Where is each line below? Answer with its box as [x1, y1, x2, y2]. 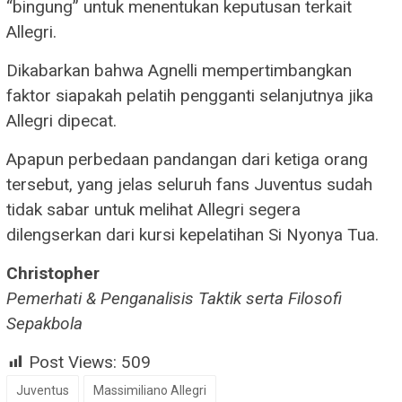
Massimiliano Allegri [93, 382, 206, 398]
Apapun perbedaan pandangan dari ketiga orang [6, 148, 368, 170]
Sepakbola [6, 312, 83, 334]
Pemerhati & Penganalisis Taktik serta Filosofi [6, 287, 342, 309]
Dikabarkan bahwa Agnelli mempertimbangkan [6, 59, 352, 81]
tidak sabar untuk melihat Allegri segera [6, 198, 301, 220]
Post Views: [29, 351, 117, 372]
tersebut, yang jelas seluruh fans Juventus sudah [6, 173, 372, 195]
